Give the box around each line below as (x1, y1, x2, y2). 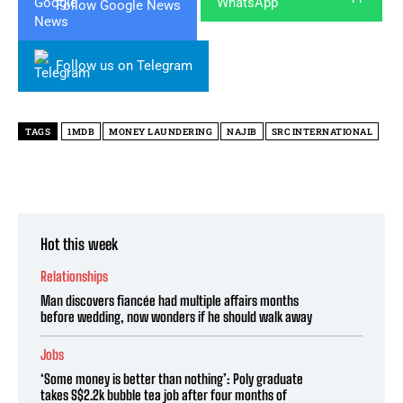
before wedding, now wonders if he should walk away (40, 309, 312, 326)
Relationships (40, 268, 108, 285)
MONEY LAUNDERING (109, 126, 212, 139)
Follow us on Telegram (56, 58, 193, 75)
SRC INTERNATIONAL (271, 126, 372, 139)
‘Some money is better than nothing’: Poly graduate (40, 371, 303, 388)
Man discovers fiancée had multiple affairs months (40, 292, 299, 309)
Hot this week (40, 235, 118, 255)
